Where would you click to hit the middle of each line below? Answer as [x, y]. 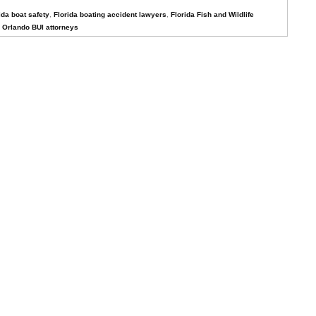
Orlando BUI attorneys [40, 27]
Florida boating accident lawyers [110, 14]
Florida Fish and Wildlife [212, 14]
